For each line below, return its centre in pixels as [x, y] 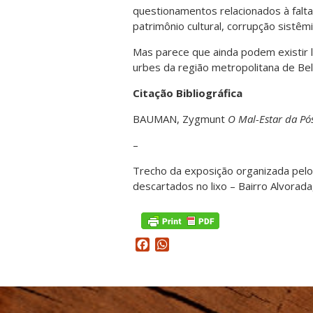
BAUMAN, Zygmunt [180, 118]
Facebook [175, 244]
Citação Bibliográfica [188, 93]
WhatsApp [196, 244]
